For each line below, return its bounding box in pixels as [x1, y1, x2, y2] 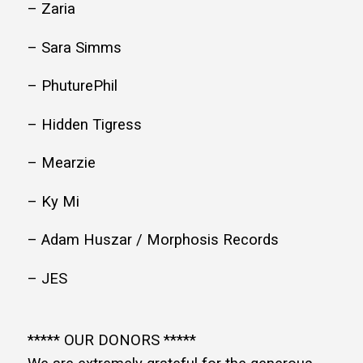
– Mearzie [28, 154, 96, 173]
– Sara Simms [28, 38, 122, 57]
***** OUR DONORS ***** [28, 331, 196, 350]
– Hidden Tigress [28, 115, 142, 134]
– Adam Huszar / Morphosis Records [28, 231, 279, 250]
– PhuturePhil [28, 77, 117, 96]
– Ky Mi [28, 192, 79, 211]
